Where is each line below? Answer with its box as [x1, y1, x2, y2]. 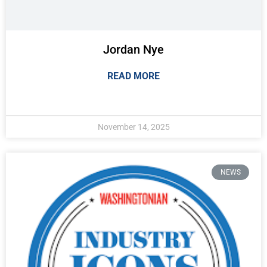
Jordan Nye [103, 42, 164, 57]
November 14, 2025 [97, 122, 170, 132]
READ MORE [107, 70, 160, 82]
